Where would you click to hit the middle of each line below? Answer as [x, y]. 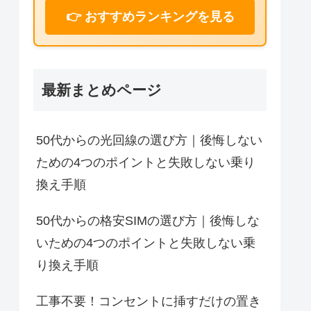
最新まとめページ [102, 90]
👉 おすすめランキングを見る [150, 16]
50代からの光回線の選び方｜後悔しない [149, 141]
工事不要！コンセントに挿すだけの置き [149, 302]
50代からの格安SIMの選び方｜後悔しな [148, 221]
